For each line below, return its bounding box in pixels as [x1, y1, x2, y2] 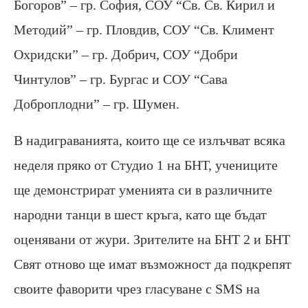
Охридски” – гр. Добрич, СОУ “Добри [14, 47, 238, 63]
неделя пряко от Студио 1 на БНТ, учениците [14, 157, 278, 173]
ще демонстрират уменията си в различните [14, 182, 272, 198]
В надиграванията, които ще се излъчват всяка [14, 133, 285, 148]
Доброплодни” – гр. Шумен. [14, 96, 179, 112]
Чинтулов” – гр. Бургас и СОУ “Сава [14, 71, 228, 87]
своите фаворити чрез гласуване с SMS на [14, 281, 260, 297]
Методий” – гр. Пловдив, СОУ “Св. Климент [14, 22, 274, 38]
